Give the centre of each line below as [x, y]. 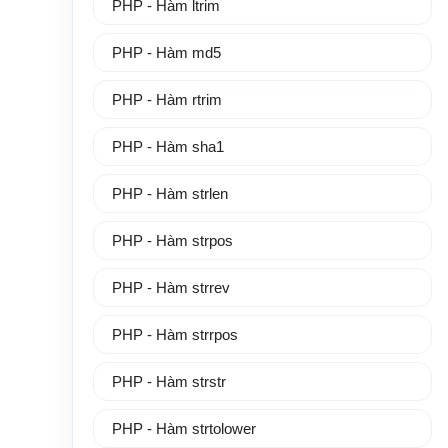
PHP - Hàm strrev [171, 287]
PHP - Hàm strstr [169, 381]
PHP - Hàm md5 [166, 52]
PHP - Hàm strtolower [184, 428]
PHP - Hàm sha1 [168, 146]
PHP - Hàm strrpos [175, 334]
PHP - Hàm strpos [172, 240]
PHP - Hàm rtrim [167, 99]
